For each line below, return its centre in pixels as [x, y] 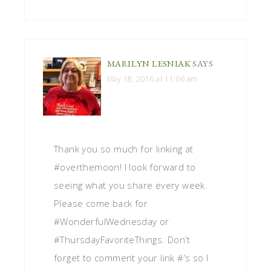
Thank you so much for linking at [124, 149]
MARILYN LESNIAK [149, 63]
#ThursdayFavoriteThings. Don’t [122, 239]
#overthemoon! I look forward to [125, 167]
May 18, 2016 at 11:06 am [152, 79]
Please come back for [101, 203]
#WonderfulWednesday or [112, 221]
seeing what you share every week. [131, 185]
